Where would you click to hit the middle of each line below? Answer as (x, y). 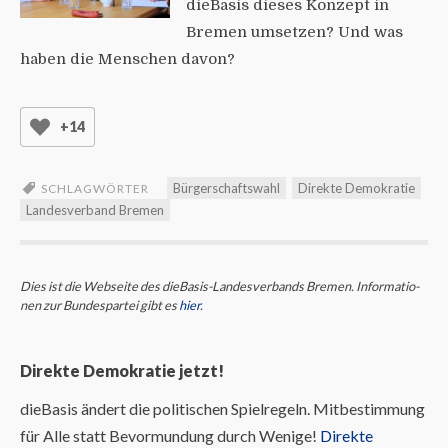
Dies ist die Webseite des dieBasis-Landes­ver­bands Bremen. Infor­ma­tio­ (219, 285)
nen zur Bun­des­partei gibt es (99, 304)
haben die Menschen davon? (127, 58)
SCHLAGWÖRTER (95, 188)
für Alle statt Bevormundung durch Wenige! (170, 435)
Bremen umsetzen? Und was (294, 31)
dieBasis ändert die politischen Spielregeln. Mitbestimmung (222, 408)
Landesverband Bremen (95, 209)
